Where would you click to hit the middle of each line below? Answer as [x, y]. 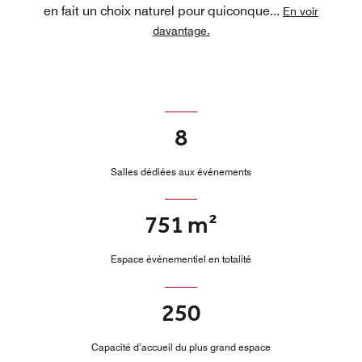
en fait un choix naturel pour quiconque [157, 11]
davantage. [181, 30]
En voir [301, 11]
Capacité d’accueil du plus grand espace [181, 347]
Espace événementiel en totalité [181, 259]
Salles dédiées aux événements [181, 171]
